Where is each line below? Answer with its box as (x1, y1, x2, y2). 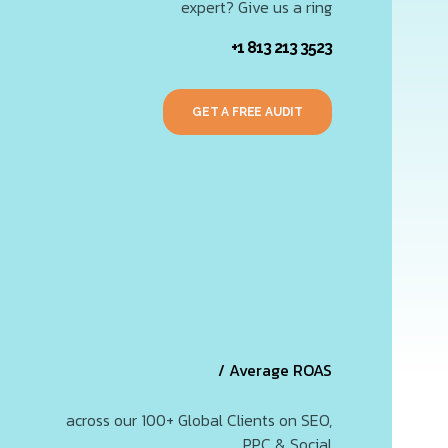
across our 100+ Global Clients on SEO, (65, 408, 332, 433)
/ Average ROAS (217, 358, 332, 382)
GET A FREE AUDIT (192, 105, 303, 119)
